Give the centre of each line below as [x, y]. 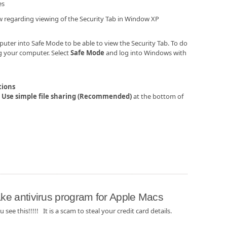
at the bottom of [158, 97]
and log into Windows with [145, 53]
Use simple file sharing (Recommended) [67, 97]
